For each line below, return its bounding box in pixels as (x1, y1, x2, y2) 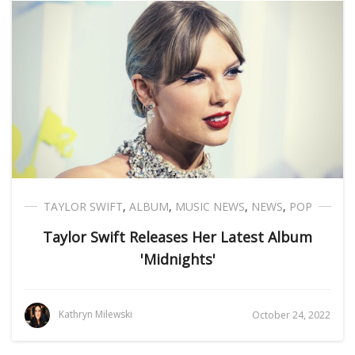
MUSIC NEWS (174, 199, 245, 215)
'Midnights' (139, 250, 216, 269)
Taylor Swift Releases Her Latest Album (43, 227, 312, 247)
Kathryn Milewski (59, 307, 132, 322)
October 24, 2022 (252, 308, 330, 323)
